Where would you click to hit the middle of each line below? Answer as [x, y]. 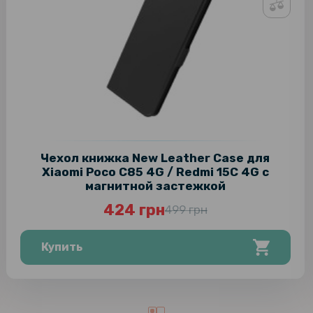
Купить [61, 247]
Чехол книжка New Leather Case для [155, 158]
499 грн [186, 210]
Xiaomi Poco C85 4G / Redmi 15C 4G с [155, 172]
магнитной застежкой [155, 186]
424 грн [134, 210]
